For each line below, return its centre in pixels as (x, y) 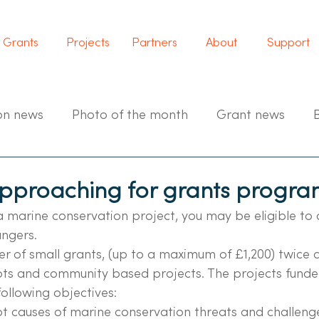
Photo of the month (130, 114)
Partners (155, 42)
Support (288, 42)
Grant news (251, 114)
